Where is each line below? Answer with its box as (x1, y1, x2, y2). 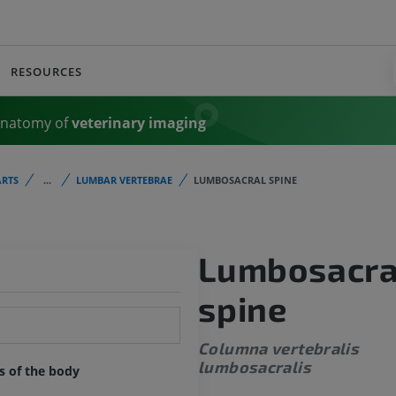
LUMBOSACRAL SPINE (194, 173, 297, 187)
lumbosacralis (198, 357, 311, 377)
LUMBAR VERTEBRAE (76, 173, 172, 187)
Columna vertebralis (198, 339, 360, 359)
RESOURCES (10, 63, 83, 80)
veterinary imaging (68, 112, 206, 133)
